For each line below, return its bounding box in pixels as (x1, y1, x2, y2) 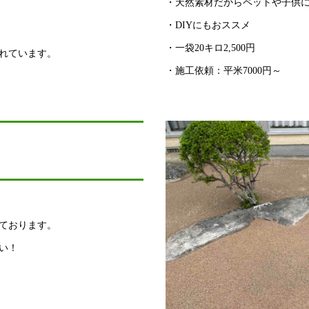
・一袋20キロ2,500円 (166, 42, 255, 53)
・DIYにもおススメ (166, 19, 250, 30)
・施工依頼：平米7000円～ (166, 65, 281, 76)
